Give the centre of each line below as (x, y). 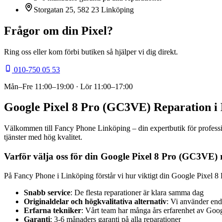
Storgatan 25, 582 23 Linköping (84, 9)
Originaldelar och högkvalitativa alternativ (95, 201)
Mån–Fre (19, 86)
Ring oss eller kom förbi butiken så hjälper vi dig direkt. (91, 52)
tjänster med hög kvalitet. (43, 137)
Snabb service (47, 192)
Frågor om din (43, 30)
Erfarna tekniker (53, 210)
